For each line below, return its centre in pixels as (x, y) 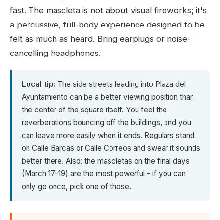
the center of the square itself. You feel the (94, 110)
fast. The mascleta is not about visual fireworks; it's (108, 11)
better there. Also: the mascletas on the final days (106, 161)
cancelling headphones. (55, 53)
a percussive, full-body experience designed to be (107, 25)
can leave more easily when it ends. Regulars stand (108, 136)
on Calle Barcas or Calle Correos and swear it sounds (111, 148)
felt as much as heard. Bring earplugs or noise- (100, 39)
